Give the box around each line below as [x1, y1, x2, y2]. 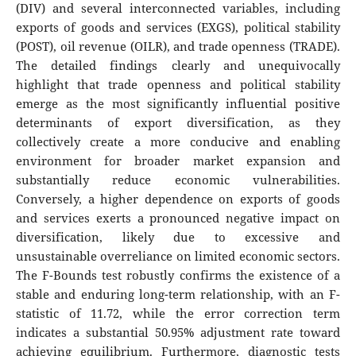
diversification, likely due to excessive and [15, 229, 341, 246]
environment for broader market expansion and [15, 153, 341, 170]
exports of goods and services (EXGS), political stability [15, 19, 341, 37]
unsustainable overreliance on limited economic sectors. [15, 248, 341, 265]
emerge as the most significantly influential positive [15, 95, 341, 113]
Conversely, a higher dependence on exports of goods [15, 191, 341, 208]
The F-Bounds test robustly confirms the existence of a [15, 267, 341, 284]
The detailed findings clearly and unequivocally [15, 57, 341, 75]
